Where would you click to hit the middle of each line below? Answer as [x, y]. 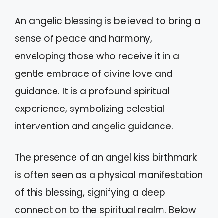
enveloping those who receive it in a [97, 56]
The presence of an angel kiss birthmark [106, 158]
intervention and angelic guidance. [94, 126]
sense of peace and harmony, [83, 38]
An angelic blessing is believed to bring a [108, 21]
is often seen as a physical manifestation [109, 175]
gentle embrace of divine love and [94, 73]
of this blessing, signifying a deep [90, 193]
